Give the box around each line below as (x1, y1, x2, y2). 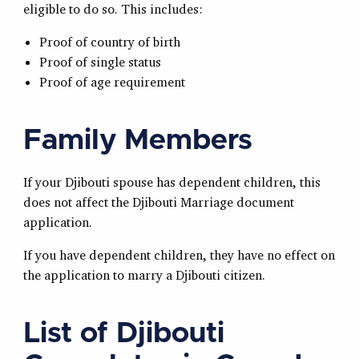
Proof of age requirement (38, 74, 185, 91)
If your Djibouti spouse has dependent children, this (22, 174, 321, 191)
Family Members (22, 126, 252, 155)
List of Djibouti (22, 319, 224, 349)
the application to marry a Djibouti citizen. (22, 267, 265, 284)
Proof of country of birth (38, 34, 180, 50)
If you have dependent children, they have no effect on (22, 247, 335, 264)
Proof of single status (38, 54, 161, 71)
